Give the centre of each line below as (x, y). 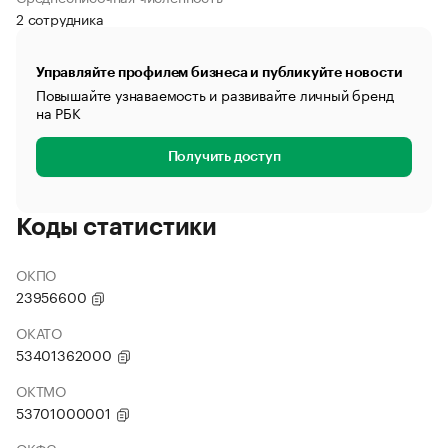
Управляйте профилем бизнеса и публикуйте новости (219, 72)
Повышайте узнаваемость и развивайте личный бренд (215, 94)
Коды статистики (116, 227)
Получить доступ (224, 157)
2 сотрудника (60, 18)
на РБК (58, 112)
